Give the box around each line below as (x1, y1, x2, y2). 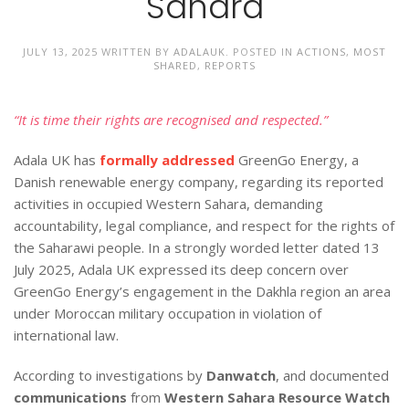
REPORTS (204, 58, 256, 72)
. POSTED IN (225, 44, 297, 58)
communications (14, 387, 127, 406)
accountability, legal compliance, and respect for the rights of (14, 215, 394, 235)
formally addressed (100, 150, 235, 169)
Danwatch (206, 365, 276, 384)
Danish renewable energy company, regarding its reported (14, 172, 383, 191)
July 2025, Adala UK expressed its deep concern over (14, 259, 349, 278)
